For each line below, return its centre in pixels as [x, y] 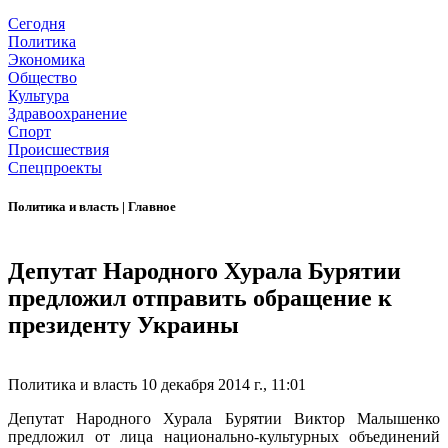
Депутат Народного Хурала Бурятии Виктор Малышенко [224, 419]
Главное [152, 207]
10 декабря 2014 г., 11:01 [223, 385]
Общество [42, 78]
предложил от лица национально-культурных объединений [224, 437]
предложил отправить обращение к [200, 297]
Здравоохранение [67, 114]
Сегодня [36, 24]
